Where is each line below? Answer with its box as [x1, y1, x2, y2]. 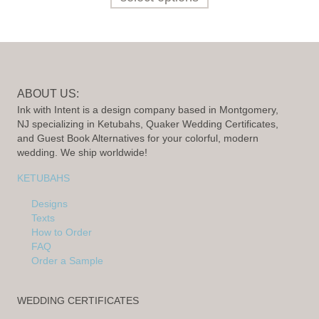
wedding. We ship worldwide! [17, 147, 147, 159]
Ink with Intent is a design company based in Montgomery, [17, 104, 278, 116]
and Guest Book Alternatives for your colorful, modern [17, 132, 258, 145]
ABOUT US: [17, 88, 79, 100]
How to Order [31, 226, 92, 239]
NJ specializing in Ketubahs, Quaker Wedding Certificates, [17, 118, 278, 130]
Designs [31, 198, 68, 210]
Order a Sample [31, 255, 103, 267]
